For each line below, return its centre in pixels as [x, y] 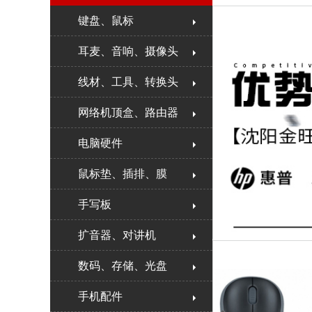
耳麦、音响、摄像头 [128, 51]
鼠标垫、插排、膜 [123, 174]
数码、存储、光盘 [123, 266]
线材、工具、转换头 [128, 82]
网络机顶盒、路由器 [128, 112]
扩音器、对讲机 [117, 235]
